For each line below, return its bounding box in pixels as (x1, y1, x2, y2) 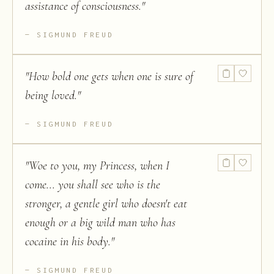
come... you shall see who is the (25, 177, 160, 193)
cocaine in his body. (25, 234, 111, 250)
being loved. (25, 88, 77, 103)
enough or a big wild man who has (25, 215, 176, 231)
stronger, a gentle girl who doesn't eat (25, 196, 187, 212)
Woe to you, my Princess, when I (29, 158, 169, 174)
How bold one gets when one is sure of (29, 69, 193, 84)
